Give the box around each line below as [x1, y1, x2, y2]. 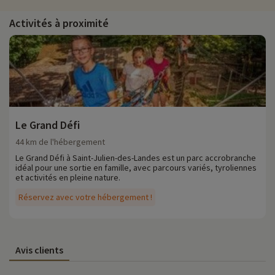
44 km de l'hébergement [15, 136, 105, 148]
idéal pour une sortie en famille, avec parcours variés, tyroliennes [15, 162, 257, 174]
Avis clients [15, 244, 63, 257]
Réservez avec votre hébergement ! [18, 192, 152, 203]
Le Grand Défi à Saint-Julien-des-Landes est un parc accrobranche [15, 152, 256, 164]
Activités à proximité [9, 16, 109, 31]
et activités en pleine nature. [15, 172, 120, 184]
